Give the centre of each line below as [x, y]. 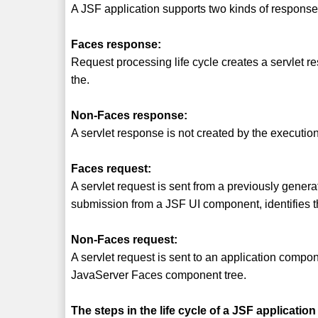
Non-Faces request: [125, 239]
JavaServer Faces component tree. [159, 275]
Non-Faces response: [130, 115]
